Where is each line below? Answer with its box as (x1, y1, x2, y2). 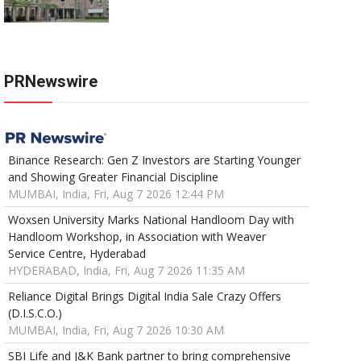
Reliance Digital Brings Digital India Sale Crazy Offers (7, 288, 281, 305)
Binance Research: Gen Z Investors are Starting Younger (7, 152, 301, 168)
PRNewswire (3, 72, 98, 91)
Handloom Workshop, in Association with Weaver (7, 229, 266, 245)
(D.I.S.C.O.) (7, 305, 62, 322)
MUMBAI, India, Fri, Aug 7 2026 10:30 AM (7, 322, 224, 338)
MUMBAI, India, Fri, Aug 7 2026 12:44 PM (7, 186, 224, 202)
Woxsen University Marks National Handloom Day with (7, 212, 294, 228)
